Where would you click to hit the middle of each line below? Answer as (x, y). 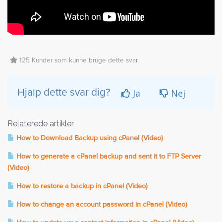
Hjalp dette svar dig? (65, 92)
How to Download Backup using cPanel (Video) (89, 138)
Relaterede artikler (41, 124)
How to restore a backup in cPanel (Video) (81, 186)
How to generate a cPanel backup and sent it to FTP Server (108, 157)
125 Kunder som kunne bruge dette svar (78, 60)
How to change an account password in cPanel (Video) (101, 205)
